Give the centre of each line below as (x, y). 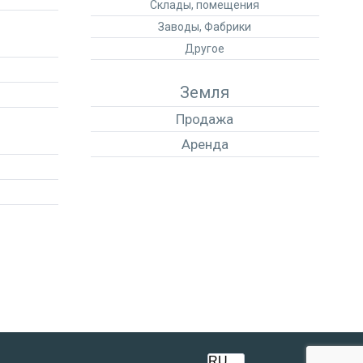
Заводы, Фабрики (205, 27)
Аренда (205, 144)
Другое (205, 49)
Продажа (205, 119)
